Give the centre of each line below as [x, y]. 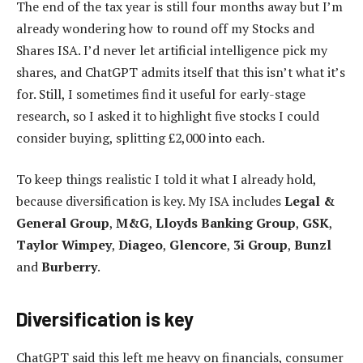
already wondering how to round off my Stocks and [165, 28]
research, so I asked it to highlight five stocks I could [168, 115]
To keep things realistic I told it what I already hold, [166, 179]
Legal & [310, 201]
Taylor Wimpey [64, 245]
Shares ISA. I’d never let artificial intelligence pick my [172, 50]
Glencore [198, 245]
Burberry [69, 267]
